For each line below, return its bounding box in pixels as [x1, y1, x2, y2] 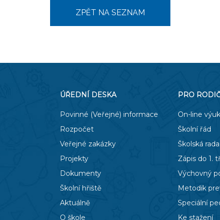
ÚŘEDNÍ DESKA [60, 90, 116, 99]
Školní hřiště [60, 184, 101, 192]
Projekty [60, 154, 88, 163]
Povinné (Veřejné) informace [60, 110, 158, 119]
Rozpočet [60, 125, 94, 134]
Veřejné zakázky [60, 139, 116, 148]
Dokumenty [60, 169, 101, 178]
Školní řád [178, 125, 211, 134]
